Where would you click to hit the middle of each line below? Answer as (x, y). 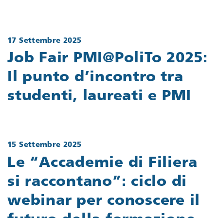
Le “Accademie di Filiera (102, 163)
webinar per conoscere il (104, 201)
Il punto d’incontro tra (95, 78)
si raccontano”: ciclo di (97, 182)
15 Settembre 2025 (45, 145)
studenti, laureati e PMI (99, 97)
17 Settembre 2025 (45, 41)
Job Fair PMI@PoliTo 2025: (108, 59)
